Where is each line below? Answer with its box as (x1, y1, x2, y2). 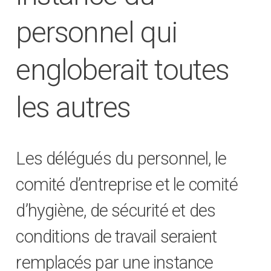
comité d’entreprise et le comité (16, 174, 238, 195)
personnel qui (16, 15, 177, 50)
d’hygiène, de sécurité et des (16, 200, 216, 221)
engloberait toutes (16, 53, 229, 88)
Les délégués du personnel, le (16, 148, 227, 169)
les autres (16, 90, 131, 125)
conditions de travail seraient (16, 226, 217, 247)
